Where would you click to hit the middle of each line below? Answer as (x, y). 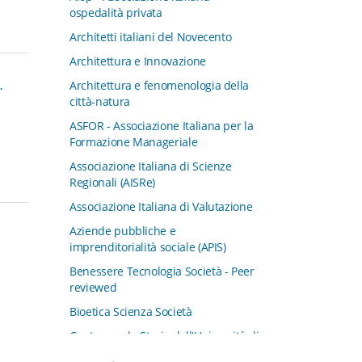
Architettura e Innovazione (138, 61)
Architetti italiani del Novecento (151, 36)
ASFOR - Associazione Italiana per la (162, 125)
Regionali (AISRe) (113, 182)
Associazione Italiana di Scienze (151, 166)
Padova (88, 351)
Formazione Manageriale (134, 141)
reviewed (93, 287)
